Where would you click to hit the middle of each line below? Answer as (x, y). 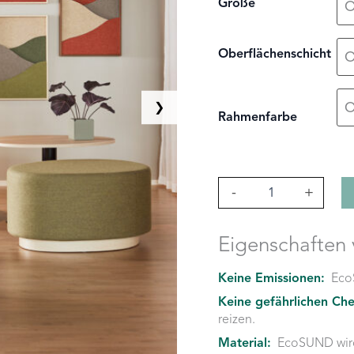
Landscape (245, 183)
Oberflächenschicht (275, 53)
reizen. (237, 319)
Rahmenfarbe (258, 117)
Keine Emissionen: (272, 278)
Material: (245, 343)
